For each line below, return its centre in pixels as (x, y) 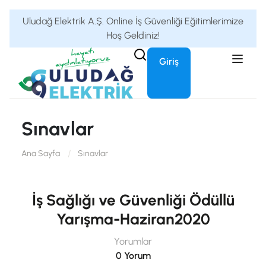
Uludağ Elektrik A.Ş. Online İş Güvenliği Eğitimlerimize (133, 21)
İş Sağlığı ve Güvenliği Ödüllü (133, 200)
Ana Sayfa (41, 153)
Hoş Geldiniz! (133, 35)
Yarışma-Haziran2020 (133, 219)
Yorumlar (133, 241)
